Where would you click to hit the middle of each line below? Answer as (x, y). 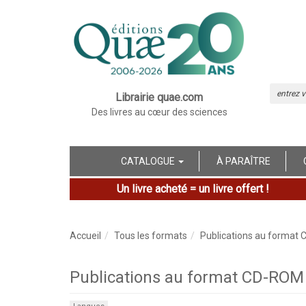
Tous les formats (151, 235)
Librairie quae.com (159, 97)
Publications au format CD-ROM (187, 277)
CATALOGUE (149, 161)
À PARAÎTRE (244, 161)
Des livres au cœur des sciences (159, 112)
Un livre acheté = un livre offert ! (193, 189)
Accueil (85, 235)
